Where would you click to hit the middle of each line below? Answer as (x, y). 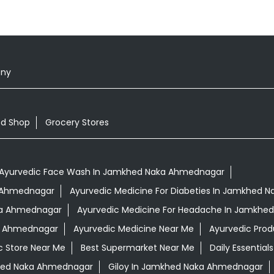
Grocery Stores (77, 122)
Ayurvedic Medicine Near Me (133, 229)
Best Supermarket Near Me (137, 248)
